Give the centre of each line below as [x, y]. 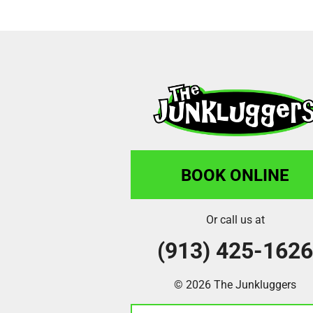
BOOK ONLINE [235, 175]
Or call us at [235, 219]
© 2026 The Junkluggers [235, 284]
